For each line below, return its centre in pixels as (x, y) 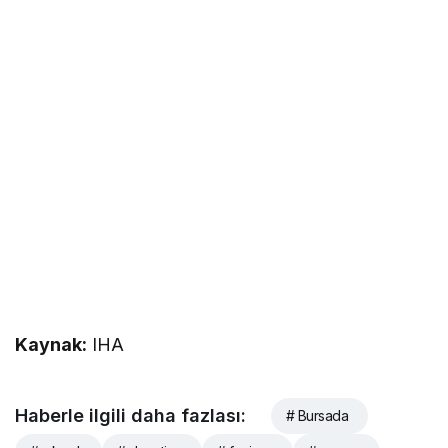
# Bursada (317, 416)
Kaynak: (51, 345)
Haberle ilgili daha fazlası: (130, 416)
